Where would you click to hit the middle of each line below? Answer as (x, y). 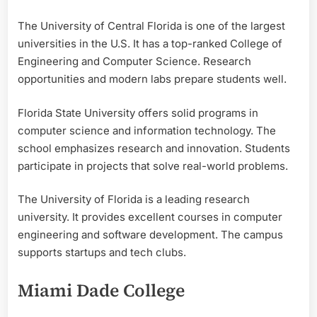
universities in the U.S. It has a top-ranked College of (150, 44)
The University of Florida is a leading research (134, 200)
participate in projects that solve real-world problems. (153, 166)
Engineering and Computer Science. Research (134, 62)
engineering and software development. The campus (150, 235)
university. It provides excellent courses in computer (150, 217)
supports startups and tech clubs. (102, 253)
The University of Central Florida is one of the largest (151, 26)
